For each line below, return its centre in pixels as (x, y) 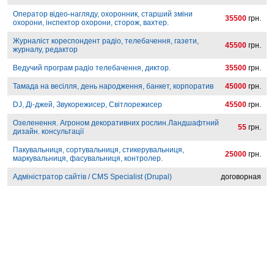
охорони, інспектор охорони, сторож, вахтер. (91, 23)
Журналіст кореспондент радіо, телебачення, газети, (106, 41)
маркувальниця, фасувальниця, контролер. (88, 159)
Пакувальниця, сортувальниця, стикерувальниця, (98, 150)
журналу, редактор (45, 50)
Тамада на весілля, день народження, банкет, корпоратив (113, 87)
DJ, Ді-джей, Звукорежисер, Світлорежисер (87, 105)
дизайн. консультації (48, 132)
